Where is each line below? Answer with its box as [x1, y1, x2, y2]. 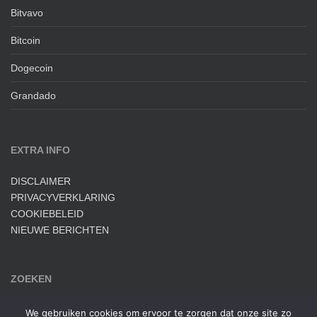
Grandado [11, 90, 56, 101]
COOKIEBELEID [11, 208, 83, 219]
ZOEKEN [11, 273, 52, 284]
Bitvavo [11, 7, 43, 18]
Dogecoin [11, 62, 53, 74]
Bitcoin [11, 35, 40, 46]
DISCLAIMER [11, 175, 71, 187]
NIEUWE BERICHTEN [11, 224, 109, 236]
